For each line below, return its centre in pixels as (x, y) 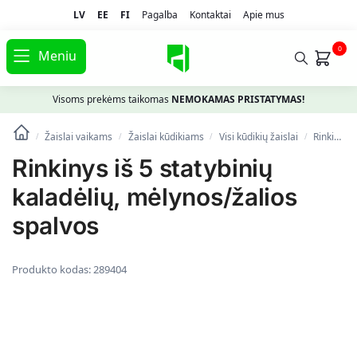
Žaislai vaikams (79, 137)
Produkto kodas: (53, 270)
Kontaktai (210, 14)
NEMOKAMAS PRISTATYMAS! (238, 100)
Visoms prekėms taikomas (112, 100)
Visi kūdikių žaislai (259, 137)
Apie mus (263, 14)
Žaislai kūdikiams (166, 137)
